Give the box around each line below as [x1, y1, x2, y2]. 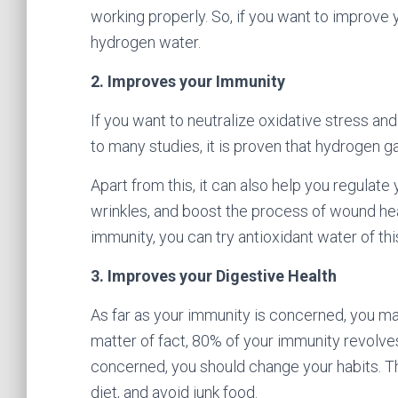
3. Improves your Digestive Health [91, 267, 337, 285]
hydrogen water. [91, 33, 201, 52]
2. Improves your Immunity [91, 72, 285, 91]
